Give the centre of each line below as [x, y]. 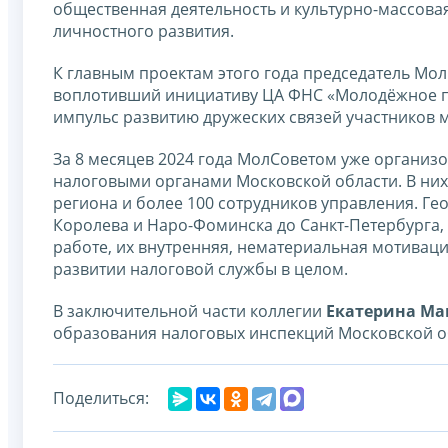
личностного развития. [143, 30]
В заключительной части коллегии [189, 310]
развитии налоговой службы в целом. [200, 268]
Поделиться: [101, 397]
